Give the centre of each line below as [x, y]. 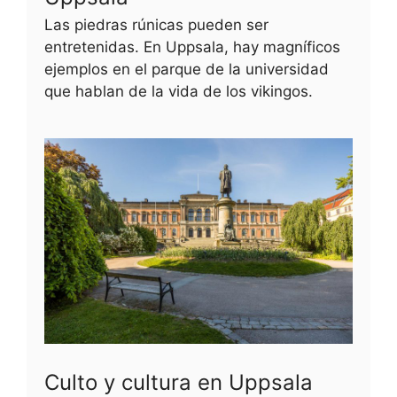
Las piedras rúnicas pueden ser [156, 24]
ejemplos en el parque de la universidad [187, 69]
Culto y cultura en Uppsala [179, 382]
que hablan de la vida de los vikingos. [179, 91]
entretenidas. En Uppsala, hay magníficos [192, 47]
